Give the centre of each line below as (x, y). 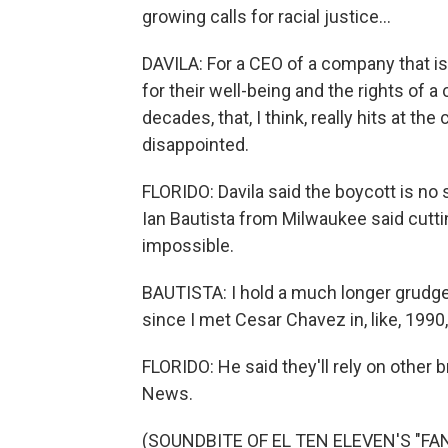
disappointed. (195, 144)
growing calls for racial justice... (266, 16)
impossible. (188, 245)
